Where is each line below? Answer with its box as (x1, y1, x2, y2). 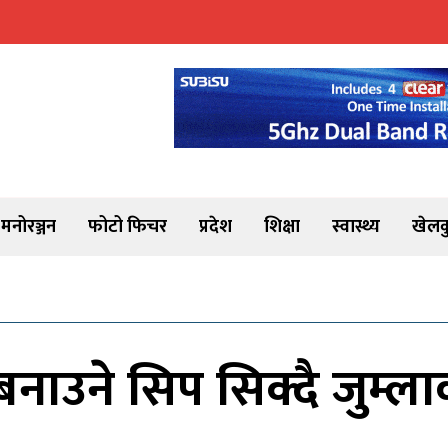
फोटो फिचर (88, 212, 167, 242)
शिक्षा (264, 212, 300, 242)
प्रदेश (199, 212, 232, 242)
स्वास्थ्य (332, 212, 380, 242)
